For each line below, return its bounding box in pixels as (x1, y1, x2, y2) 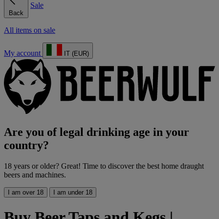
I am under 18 (53, 189, 92, 197)
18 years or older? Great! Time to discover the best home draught (4, 162, 204, 171)
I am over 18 (8, 189, 44, 197)
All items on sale (4, 25, 55, 34)
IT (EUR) (62, 49, 89, 57)
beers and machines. (4, 171, 66, 179)
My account (4, 48, 41, 57)
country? (4, 139, 49, 152)
